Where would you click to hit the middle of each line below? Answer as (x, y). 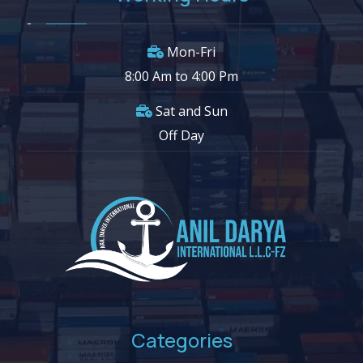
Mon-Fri (191, 51)
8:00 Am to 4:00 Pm (181, 76)
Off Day (181, 136)
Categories (181, 340)
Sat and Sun (191, 111)
